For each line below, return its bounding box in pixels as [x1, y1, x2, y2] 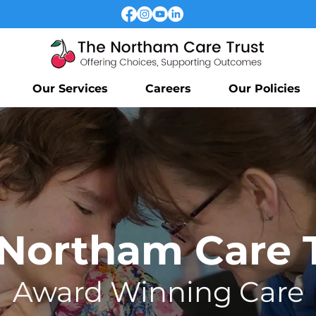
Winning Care [109, 274, 304, 309]
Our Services [32, 82, 109, 95]
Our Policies [228, 82, 300, 95]
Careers [145, 82, 191, 95]
